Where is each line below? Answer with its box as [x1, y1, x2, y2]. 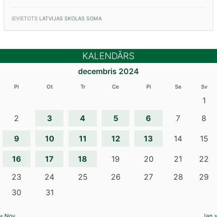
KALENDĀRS [82, 50, 135, 62]
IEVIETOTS [12, 15, 39, 22]
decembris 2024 [78, 66, 139, 76]
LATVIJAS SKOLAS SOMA [39, 15, 102, 22]
